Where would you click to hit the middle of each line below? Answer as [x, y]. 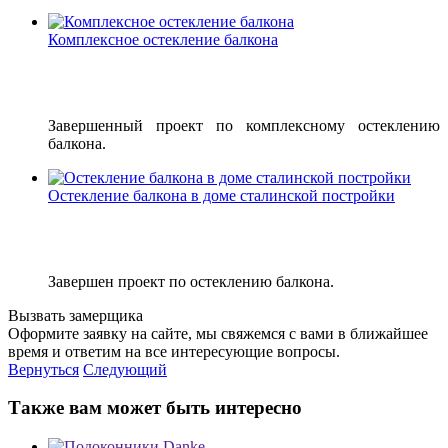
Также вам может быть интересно [155, 408]
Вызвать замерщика [75, 315]
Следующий [125, 369]
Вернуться [43, 369]
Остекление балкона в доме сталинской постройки [221, 195]
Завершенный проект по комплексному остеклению [244, 125]
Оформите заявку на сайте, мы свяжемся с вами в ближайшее [218, 333]
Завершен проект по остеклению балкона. [191, 281]
